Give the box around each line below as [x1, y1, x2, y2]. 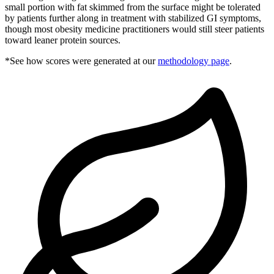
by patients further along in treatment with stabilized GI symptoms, [5, 12, 261, 23]
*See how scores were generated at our [5, 55, 155, 66]
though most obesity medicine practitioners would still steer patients [5, 23, 264, 34]
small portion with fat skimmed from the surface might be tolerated [5, 1, 261, 12]
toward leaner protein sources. [5, 34, 120, 45]
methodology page [158, 55, 229, 66]
